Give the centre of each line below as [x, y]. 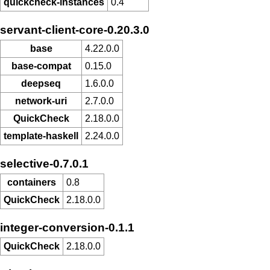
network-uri [41, 101]
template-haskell [41, 136]
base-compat [41, 66]
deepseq [41, 84]
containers [32, 183]
